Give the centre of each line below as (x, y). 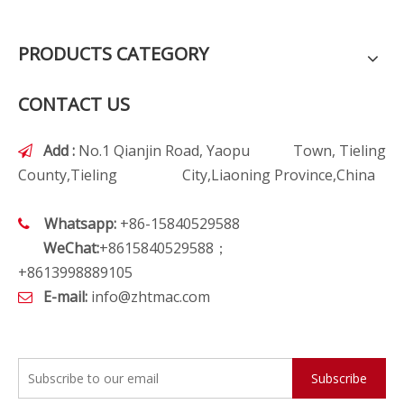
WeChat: (71, 248)
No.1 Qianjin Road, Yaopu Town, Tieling (230, 150)
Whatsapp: (80, 223)
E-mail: (65, 296)
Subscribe (339, 378)
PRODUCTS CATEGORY (113, 53)
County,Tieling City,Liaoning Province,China (197, 174)
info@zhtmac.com (151, 296)
